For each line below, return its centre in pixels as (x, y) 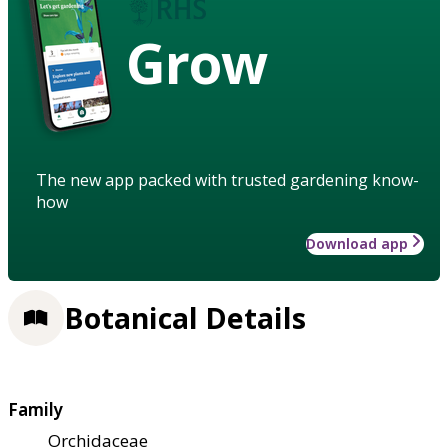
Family (35, 410)
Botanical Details (185, 318)
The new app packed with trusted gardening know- (227, 179)
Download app (357, 243)
